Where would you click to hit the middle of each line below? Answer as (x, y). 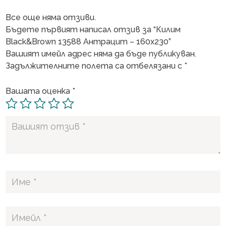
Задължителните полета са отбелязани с (95, 66)
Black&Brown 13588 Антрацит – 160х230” (89, 42)
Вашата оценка (39, 91)
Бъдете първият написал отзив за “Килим (93, 30)
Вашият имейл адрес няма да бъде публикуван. (101, 54)
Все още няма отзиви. (51, 18)
